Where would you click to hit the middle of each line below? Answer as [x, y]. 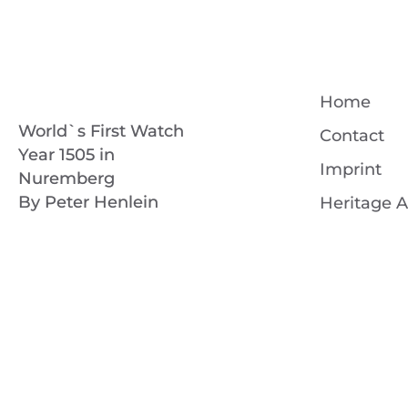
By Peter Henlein [88, 202]
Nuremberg [66, 178]
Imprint [351, 169]
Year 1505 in [66, 155]
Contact [352, 136]
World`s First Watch [101, 131]
